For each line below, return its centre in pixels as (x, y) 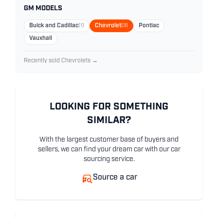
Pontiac (149, 26)
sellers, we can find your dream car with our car (109, 150)
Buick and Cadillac (54, 26)
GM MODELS (43, 9)
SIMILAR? (109, 121)
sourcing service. (109, 160)
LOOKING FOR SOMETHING (109, 107)
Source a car (115, 178)
